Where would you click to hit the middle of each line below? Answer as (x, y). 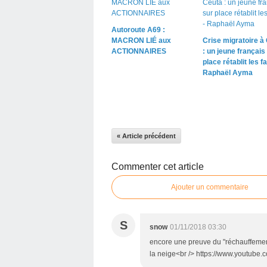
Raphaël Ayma (227, 72)
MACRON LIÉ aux (141, 40)
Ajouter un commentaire (210, 187)
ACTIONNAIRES (139, 51)
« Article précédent (146, 136)
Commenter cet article (158, 166)
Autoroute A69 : (138, 30)
